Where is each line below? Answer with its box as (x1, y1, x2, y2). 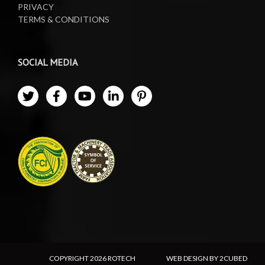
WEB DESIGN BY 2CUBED (166, 254, 247, 263)
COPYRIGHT (49, 254, 90, 263)
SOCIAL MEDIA (18, 56, 77, 69)
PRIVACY (18, 2, 54, 12)
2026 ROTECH (89, 254, 135, 263)
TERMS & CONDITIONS (18, 14, 109, 25)
